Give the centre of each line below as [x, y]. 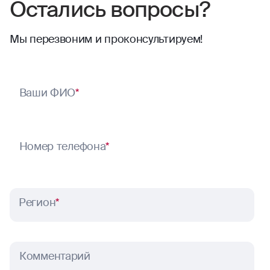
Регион [37, 202]
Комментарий [55, 256]
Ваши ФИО [47, 93]
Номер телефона [62, 146]
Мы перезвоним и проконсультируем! [106, 39]
